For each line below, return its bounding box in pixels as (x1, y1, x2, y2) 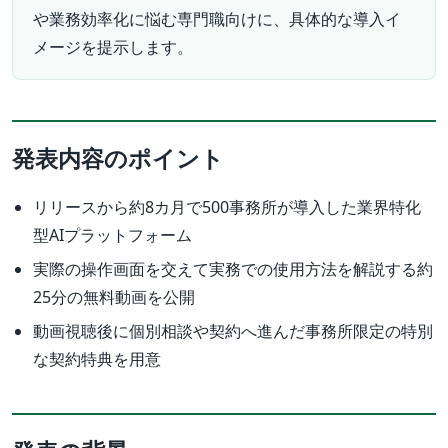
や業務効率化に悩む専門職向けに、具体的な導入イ (33, 8, 401, 31)
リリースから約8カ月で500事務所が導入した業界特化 (32, 196, 421, 219)
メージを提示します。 (33, 36, 193, 59)
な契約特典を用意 (32, 348, 161, 371)
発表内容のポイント (12, 142, 224, 175)
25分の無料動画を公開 (32, 286, 195, 309)
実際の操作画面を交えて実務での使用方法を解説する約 (32, 258, 433, 281)
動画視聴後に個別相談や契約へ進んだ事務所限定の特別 (32, 320, 433, 343)
